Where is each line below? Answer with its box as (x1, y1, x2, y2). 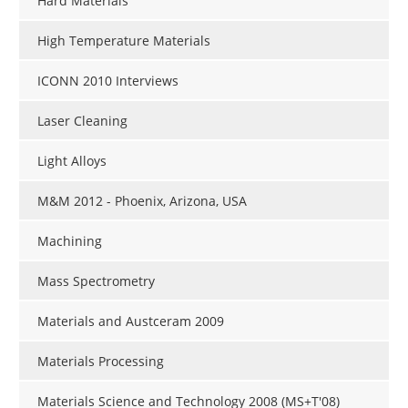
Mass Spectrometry (37, 272, 155, 291)
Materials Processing (37, 352, 164, 371)
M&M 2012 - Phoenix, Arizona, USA (37, 192, 247, 210)
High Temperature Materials (37, 32, 210, 50)
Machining (37, 232, 102, 250)
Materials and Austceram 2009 (37, 312, 224, 331)
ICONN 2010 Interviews (37, 72, 178, 90)
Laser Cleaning (37, 112, 127, 130)
